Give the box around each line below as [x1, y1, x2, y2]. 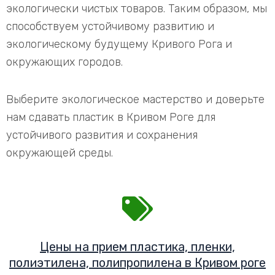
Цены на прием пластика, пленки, [40, 239, 235, 254]
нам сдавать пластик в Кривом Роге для [6, 110, 215, 124]
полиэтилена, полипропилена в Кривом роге [9, 255, 266, 270]
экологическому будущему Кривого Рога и [6, 37, 232, 51]
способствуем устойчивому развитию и [6, 20, 214, 33]
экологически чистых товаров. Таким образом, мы [6, 2, 267, 15]
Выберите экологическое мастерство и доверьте [6, 92, 265, 106]
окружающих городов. [6, 55, 123, 69]
